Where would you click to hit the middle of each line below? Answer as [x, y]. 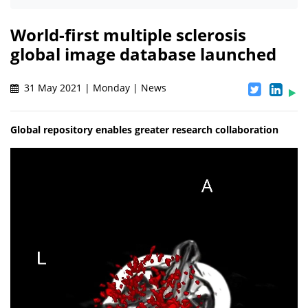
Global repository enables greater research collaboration [144, 130]
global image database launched [143, 54]
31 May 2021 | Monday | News [94, 88]
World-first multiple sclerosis [128, 35]
